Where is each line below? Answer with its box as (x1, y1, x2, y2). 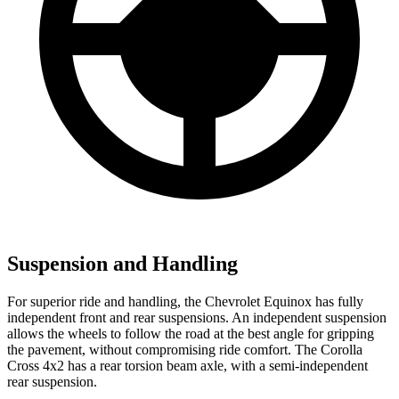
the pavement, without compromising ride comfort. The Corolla (7, 342, 362, 358)
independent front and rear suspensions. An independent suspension (7, 310, 387, 326)
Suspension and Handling (7, 252, 238, 276)
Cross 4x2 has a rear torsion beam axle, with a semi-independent (7, 358, 368, 374)
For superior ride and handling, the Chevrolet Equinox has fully (7, 294, 363, 310)
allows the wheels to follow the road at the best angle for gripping (7, 326, 374, 342)
